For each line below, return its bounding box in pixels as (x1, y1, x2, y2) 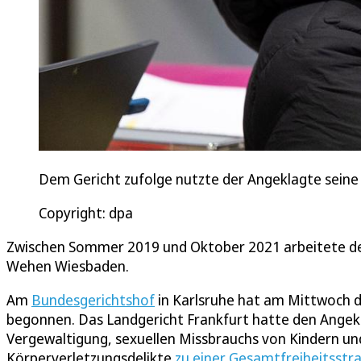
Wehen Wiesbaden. (6, 256, 129, 276)
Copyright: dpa (39, 203, 133, 223)
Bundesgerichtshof (31, 290, 155, 310)
